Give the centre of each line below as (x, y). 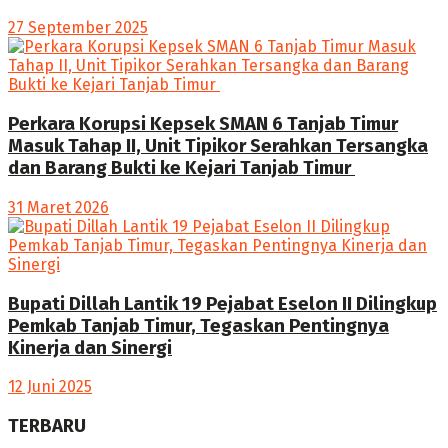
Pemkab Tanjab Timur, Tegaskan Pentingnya (198, 325)
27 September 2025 (78, 28)
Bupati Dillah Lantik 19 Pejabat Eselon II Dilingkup (222, 303)
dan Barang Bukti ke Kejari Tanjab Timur (181, 168)
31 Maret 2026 (58, 207)
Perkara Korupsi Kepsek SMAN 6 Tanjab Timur (203, 124)
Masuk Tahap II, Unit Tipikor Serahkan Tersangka (218, 146)
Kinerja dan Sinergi (90, 347)
